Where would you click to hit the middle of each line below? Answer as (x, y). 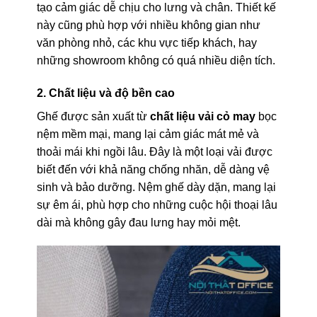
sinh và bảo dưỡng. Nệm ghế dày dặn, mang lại (156, 187)
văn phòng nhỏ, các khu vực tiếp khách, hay (146, 42)
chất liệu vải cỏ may (202, 116)
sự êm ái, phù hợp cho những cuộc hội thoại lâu (157, 204)
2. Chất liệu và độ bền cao (105, 93)
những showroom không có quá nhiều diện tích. (156, 60)
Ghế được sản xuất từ (93, 116)
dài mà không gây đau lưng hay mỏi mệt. (138, 222)
